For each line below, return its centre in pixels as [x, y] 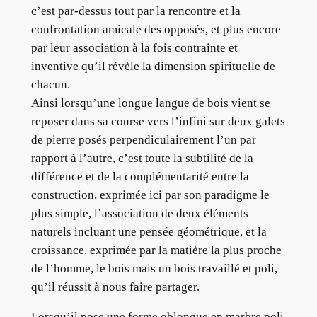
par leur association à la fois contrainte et [134, 47]
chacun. [50, 84]
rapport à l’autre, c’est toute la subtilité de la [142, 158]
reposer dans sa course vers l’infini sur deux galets [158, 121]
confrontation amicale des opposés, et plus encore [156, 29]
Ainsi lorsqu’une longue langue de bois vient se [150, 103]
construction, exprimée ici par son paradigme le [150, 195]
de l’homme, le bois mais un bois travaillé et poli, [154, 268]
